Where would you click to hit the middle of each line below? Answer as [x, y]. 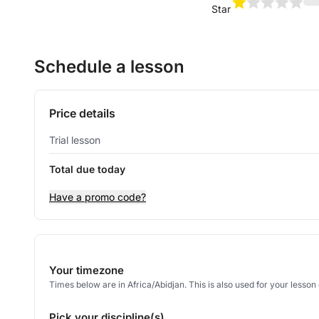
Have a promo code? [98, 197]
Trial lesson [75, 140]
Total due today [87, 169]
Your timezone [87, 270]
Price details [82, 113]
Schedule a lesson [109, 67]
